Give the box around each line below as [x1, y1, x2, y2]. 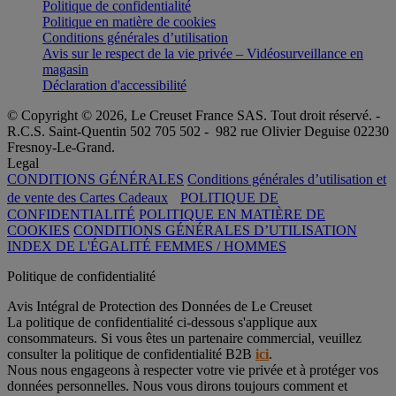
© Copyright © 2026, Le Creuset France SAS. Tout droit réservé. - [7, 108, 380, 124]
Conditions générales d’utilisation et [187, 171, 386, 187]
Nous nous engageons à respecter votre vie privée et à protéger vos [7, 362, 378, 378]
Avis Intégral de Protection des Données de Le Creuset [7, 299, 312, 315]
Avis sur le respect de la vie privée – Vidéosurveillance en [42, 46, 363, 62]
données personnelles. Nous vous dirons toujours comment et [7, 378, 347, 394]
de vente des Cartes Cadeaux [7, 190, 168, 206]
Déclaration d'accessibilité [42, 78, 187, 94]
